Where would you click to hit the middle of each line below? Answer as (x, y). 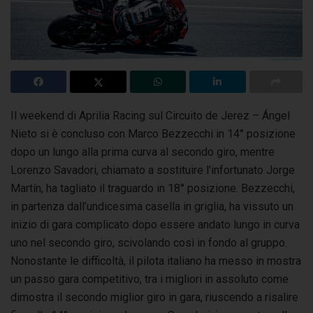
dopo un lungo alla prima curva (85, 152)
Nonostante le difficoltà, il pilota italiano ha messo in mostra (156, 261)
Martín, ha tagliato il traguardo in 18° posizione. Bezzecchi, (153, 188)
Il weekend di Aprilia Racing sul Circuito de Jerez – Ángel (150, 115)
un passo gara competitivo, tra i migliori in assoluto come (150, 279)
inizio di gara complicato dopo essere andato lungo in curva (155, 224)
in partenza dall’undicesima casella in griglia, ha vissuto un (152, 206)
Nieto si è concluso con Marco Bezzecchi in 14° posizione (153, 133)
